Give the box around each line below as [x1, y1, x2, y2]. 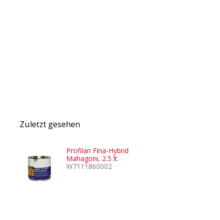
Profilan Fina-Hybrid [66, 146, 129, 156]
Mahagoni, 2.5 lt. [66, 154, 119, 164]
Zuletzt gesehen [20, 119, 80, 130]
